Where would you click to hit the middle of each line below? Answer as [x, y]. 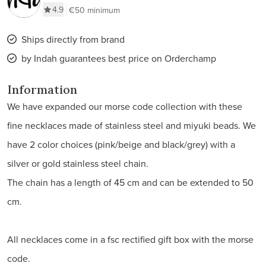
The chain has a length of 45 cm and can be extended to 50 [130, 182]
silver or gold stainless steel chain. [78, 163]
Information [42, 89]
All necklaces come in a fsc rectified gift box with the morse [130, 239]
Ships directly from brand [73, 39]
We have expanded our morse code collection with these [125, 106]
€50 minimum [94, 10]
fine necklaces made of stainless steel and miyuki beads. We [132, 125]
